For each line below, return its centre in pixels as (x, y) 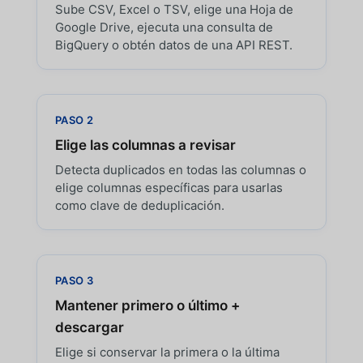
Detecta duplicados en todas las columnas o (180, 170)
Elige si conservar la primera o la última (167, 352)
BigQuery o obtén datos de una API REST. (173, 45)
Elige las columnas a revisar (145, 145)
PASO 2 (74, 120)
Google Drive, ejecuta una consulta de (164, 27)
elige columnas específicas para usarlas (169, 188)
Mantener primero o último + (147, 305)
